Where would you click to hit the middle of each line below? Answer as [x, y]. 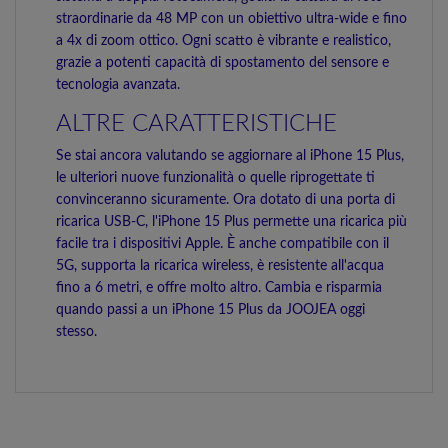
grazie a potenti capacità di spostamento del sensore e [222, 63]
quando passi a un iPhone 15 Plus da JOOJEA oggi [210, 310]
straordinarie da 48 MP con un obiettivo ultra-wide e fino [231, 19]
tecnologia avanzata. [118, 85]
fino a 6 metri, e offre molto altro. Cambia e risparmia [219, 288]
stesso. [76, 332]
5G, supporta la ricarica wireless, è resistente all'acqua [220, 266]
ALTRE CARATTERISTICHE [196, 124]
